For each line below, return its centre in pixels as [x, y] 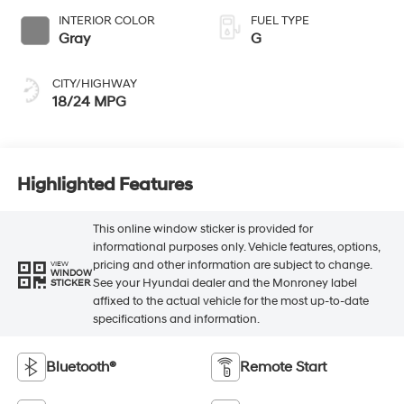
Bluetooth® [81, 367]
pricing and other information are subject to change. [232, 265]
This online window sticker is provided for [202, 229]
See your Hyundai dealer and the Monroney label [225, 283]
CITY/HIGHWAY [94, 84]
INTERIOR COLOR [106, 21]
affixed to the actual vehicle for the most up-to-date [230, 301]
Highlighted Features [105, 184]
